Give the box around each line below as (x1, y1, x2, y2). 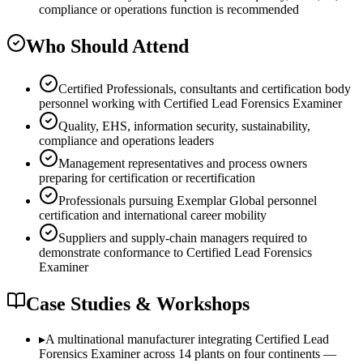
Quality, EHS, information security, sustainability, (58, 119, 310, 134)
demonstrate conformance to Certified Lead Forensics (39, 246, 312, 260)
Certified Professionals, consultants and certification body (58, 82, 351, 96)
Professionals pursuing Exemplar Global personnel (58, 194, 317, 208)
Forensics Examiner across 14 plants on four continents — (39, 346, 336, 361)
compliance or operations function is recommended (39, 2, 299, 17)
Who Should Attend (26, 36, 189, 58)
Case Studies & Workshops (26, 293, 250, 315)
